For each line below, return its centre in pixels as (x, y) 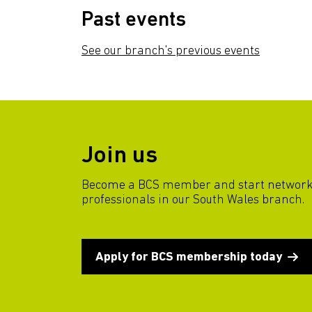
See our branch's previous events (171, 51)
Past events (134, 21)
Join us (120, 156)
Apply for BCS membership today (189, 257)
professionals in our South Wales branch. (193, 200)
